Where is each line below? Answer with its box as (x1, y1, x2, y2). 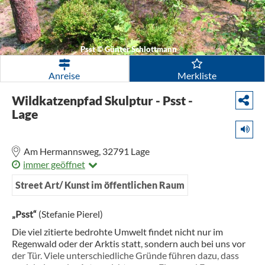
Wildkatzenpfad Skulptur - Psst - (12, 93, 193, 108)
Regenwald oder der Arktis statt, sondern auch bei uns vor (12, 238, 245, 249)
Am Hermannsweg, (24, 146, 102, 157)
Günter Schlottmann (104, 44, 177, 54)
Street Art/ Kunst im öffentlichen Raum (15, 179, 185, 190)
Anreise (49, 70, 80, 81)
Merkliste (177, 70, 216, 81)
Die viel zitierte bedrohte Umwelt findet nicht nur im (12, 226, 223, 237)
